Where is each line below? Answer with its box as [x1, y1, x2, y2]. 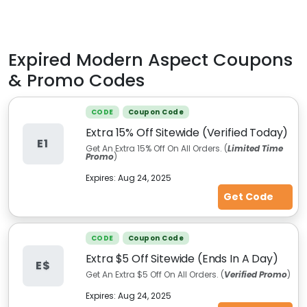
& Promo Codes [8, 69, 145, 93]
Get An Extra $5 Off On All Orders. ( [85, 269, 224, 280]
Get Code [223, 190, 275, 204]
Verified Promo [223, 269, 287, 280]
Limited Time [227, 143, 283, 154]
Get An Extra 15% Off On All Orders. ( [85, 143, 228, 154]
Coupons [208, 48, 293, 72]
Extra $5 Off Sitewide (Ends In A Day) [85, 251, 278, 267]
